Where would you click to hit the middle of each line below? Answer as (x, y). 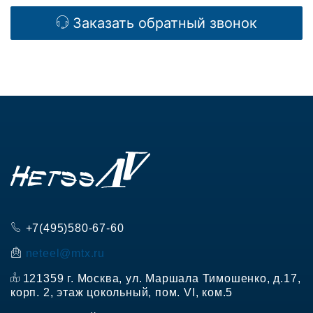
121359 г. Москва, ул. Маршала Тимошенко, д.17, (160, 279)
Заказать (105, 23)
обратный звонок (197, 23)
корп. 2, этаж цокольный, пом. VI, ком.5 (122, 293)
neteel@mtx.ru (65, 254)
